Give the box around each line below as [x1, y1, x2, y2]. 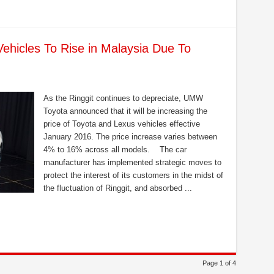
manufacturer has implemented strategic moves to [43, 158, 221, 167]
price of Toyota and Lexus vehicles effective [43, 119, 200, 128]
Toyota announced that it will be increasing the [43, 106, 207, 116]
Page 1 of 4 [202, 259, 236, 267]
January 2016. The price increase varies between [43, 132, 217, 141]
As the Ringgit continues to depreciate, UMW [43, 94, 203, 103]
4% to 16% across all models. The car [43, 145, 187, 154]
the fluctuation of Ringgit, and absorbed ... [43, 183, 192, 193]
